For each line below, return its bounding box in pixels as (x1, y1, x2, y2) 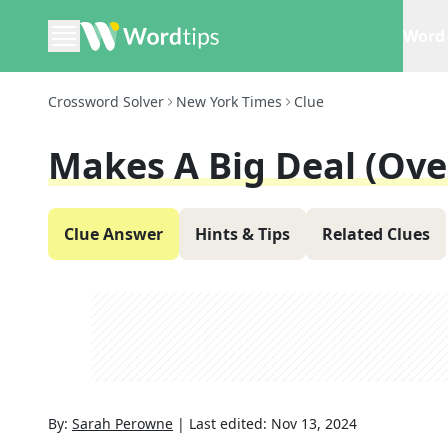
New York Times (176, 92, 282, 111)
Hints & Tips (195, 223, 290, 245)
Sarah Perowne (72, 414, 173, 433)
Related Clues (322, 223, 430, 245)
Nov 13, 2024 (271, 414, 357, 433)
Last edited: (189, 414, 271, 433)
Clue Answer (64, 223, 163, 245)
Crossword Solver (48, 92, 164, 111)
